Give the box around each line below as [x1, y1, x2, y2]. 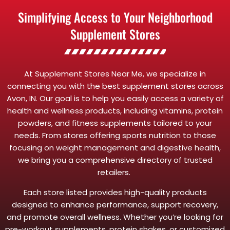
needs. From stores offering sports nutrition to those [14, 129, 216, 141]
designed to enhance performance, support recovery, [12, 199, 218, 210]
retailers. [98, 166, 132, 178]
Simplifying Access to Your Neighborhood [17, 7, 213, 26]
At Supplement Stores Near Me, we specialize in [24, 68, 206, 79]
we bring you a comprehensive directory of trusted [17, 154, 213, 165]
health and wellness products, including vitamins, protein [7, 105, 223, 116]
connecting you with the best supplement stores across [7, 80, 223, 91]
